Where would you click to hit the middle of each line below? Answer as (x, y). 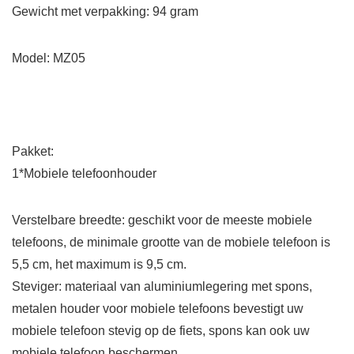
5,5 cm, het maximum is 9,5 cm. (99, 265)
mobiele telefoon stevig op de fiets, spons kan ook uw (161, 331)
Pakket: (33, 152)
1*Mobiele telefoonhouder (84, 174)
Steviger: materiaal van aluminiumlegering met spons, (162, 287)
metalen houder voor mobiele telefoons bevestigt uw (158, 309)
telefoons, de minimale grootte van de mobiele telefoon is (171, 243)
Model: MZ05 (49, 58)
